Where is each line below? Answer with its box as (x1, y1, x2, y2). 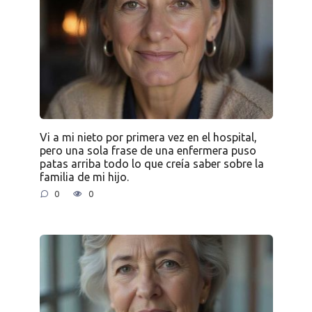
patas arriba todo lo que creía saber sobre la (39, 157, 264, 170)
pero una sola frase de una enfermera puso (39, 143, 256, 157)
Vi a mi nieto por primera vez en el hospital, (39, 130, 257, 143)
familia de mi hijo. (39, 170, 129, 183)
